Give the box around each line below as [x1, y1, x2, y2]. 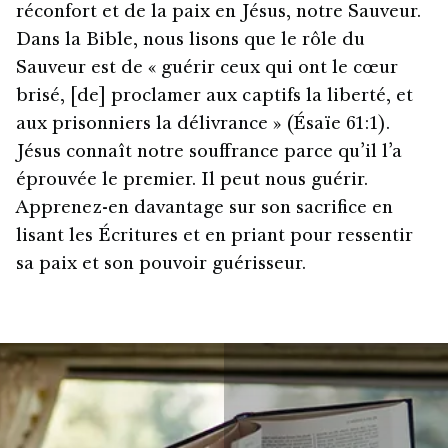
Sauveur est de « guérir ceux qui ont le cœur [16, 59, 398, 78]
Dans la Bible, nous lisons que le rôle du [16, 31, 365, 50]
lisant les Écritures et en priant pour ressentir [16, 227, 413, 246]
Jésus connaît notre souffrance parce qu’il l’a [16, 143, 402, 162]
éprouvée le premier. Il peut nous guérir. [16, 171, 368, 190]
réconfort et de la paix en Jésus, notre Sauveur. [16, 3, 421, 22]
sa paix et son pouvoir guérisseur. [16, 255, 306, 274]
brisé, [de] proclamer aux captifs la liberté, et [16, 87, 413, 106]
